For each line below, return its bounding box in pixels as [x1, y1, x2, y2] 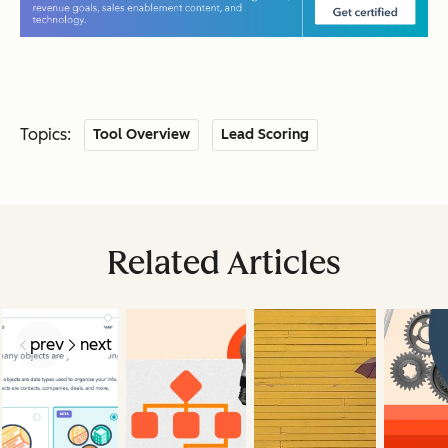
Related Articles [107, 243, 341, 282]
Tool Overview [93, 125, 191, 143]
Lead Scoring [221, 125, 310, 143]
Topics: [20, 124, 71, 144]
